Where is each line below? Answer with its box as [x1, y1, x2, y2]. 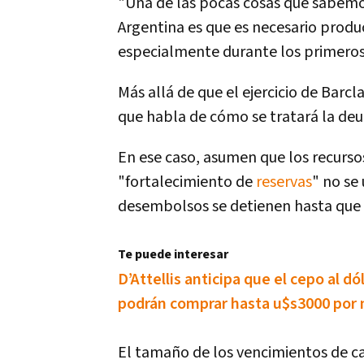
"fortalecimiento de [118, 171, 256, 193]
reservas [256, 171, 312, 193]
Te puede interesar [118, 246, 228, 263]
